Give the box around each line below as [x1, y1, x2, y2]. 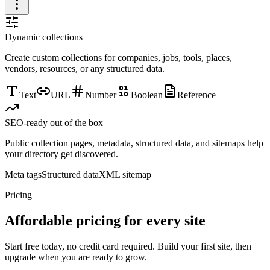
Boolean [131, 90, 163, 101]
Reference [177, 90, 216, 101]
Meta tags [5, 169, 42, 180]
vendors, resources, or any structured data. [5, 63, 165, 74]
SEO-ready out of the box [5, 118, 103, 128]
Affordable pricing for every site [5, 213, 206, 229]
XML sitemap [99, 169, 151, 180]
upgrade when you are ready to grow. [5, 252, 147, 262]
